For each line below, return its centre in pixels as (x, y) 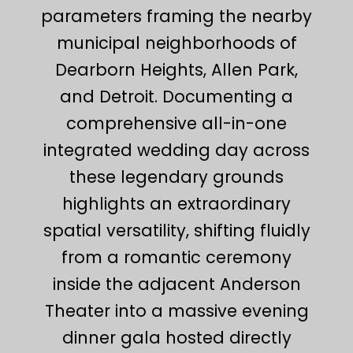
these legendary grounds (176, 176)
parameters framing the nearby (176, 16)
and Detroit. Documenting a (176, 96)
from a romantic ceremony (176, 257)
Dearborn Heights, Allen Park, (176, 69)
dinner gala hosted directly (176, 337)
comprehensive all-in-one (176, 123)
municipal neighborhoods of (176, 43)
